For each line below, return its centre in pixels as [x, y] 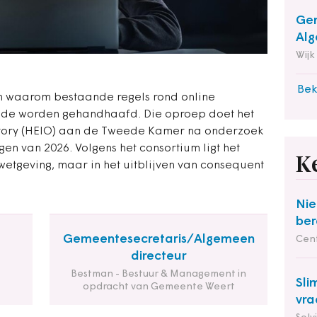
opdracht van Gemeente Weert [158, 287]
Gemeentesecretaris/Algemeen [158, 240]
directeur [158, 257]
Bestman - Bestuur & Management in [158, 275]
